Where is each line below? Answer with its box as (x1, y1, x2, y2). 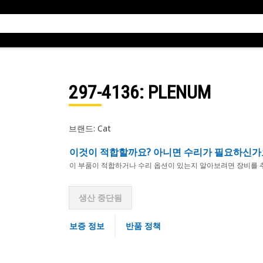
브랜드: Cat (68, 123, 111, 134)
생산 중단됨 (78, 192, 122, 203)
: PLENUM (139, 81, 211, 103)
